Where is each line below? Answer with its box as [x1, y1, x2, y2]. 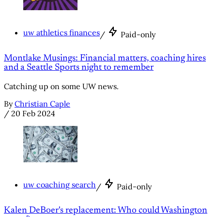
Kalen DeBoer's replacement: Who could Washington [4, 206, 207, 216]
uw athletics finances [23, 27, 100, 37]
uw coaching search [23, 179, 96, 189]
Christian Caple [15, 99, 70, 109]
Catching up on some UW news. [4, 81, 119, 92]
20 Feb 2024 [11, 108, 55, 119]
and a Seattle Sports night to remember [4, 63, 154, 73]
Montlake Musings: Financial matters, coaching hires [4, 54, 206, 63]
